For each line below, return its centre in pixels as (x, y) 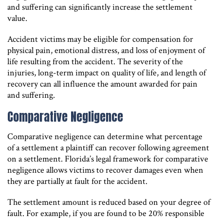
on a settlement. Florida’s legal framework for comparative (108, 159)
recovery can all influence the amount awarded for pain (102, 84)
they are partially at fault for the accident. (77, 181)
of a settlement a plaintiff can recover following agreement (108, 147)
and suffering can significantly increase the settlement (100, 7)
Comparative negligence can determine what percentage (105, 136)
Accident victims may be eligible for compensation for (100, 39)
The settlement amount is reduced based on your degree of (109, 202)
